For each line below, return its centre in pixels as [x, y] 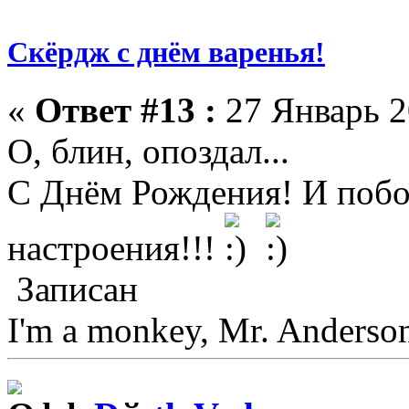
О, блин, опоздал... [148, 152]
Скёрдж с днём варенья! [166, 52]
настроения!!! [116, 248]
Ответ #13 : [126, 110]
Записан [73, 289]
